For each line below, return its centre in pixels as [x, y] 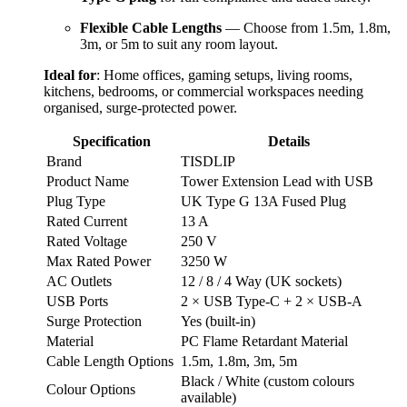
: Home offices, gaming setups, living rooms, [224, 74]
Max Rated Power [99, 261]
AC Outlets [79, 281]
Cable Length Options [110, 361]
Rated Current [87, 221]
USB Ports [77, 301]
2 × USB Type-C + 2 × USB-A [272, 301]
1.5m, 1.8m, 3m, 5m [239, 361]
